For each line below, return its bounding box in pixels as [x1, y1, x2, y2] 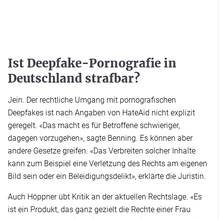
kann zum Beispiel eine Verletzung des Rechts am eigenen [8, 158, 207, 168]
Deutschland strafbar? [8, 70, 140, 86]
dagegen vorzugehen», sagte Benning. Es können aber [8, 133, 193, 143]
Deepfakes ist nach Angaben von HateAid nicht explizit [8, 108, 195, 117]
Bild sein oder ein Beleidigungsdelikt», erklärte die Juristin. [8, 171, 206, 181]
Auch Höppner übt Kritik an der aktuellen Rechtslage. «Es [8, 192, 202, 201]
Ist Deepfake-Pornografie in [8, 55, 176, 71]
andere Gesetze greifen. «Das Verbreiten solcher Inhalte [8, 146, 196, 155]
